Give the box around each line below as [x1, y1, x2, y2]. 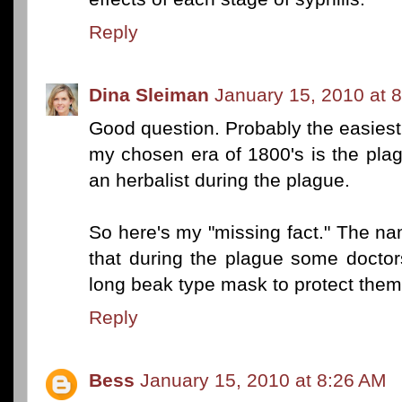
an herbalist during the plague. [89, 169, 350, 190]
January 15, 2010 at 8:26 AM [140, 369, 387, 390]
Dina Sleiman [89, 83, 209, 105]
